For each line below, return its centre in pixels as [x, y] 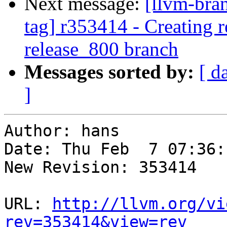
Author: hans [62, 131]
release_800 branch [101, 49]
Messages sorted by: [109, 72]
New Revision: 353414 [100, 167]
